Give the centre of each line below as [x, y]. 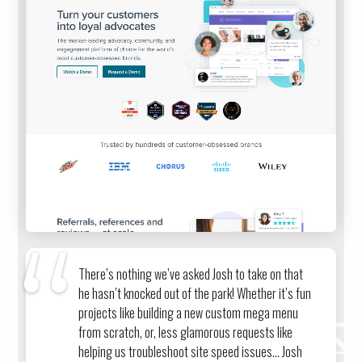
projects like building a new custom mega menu [189, 313]
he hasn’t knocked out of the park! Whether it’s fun [195, 294]
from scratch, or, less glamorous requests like [186, 333]
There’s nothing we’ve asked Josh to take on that [191, 274]
